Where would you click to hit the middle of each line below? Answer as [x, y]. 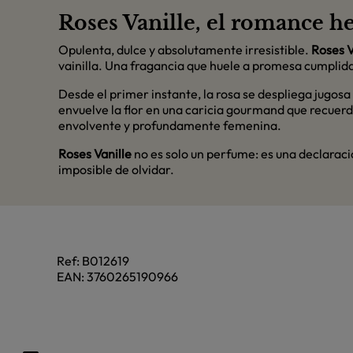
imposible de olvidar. [116, 169]
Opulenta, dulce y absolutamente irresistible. [185, 49]
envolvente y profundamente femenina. [170, 125]
